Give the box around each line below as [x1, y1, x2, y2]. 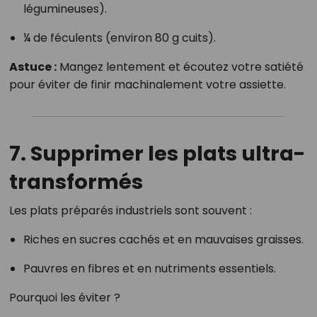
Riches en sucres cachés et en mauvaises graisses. [23, 231, 304, 248]
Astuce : [8, 58, 57, 75]
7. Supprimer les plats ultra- [8, 139, 306, 168]
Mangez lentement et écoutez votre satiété [56, 58, 304, 75]
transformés [8, 167, 143, 196]
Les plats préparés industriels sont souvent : [8, 202, 252, 219]
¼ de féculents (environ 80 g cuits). [23, 29, 216, 46]
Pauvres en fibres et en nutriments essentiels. [23, 260, 276, 277]
